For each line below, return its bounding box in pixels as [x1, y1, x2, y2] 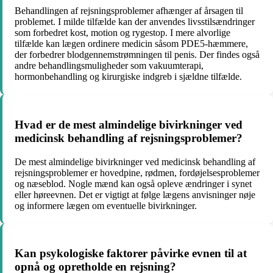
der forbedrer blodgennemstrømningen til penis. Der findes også [15, 49, 260, 60]
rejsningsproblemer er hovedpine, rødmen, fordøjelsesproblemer [15, 167, 260, 178]
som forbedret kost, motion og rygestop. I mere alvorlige [15, 27, 230, 38]
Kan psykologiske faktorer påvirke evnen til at [15, 247, 247, 260]
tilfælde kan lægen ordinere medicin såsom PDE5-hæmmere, [15, 38, 248, 49]
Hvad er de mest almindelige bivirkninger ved [15, 118, 243, 131]
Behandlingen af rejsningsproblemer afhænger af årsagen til [15, 5, 243, 16]
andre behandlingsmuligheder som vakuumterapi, [15, 60, 204, 71]
